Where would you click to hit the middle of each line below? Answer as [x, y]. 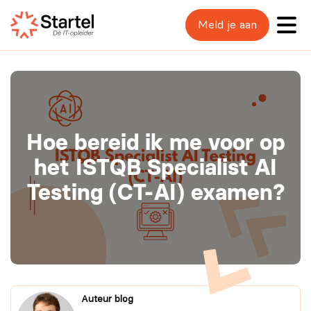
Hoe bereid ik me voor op [155, 143]
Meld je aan [227, 25]
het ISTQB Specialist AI [155, 168]
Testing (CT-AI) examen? [155, 193]
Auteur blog [107, 299]
